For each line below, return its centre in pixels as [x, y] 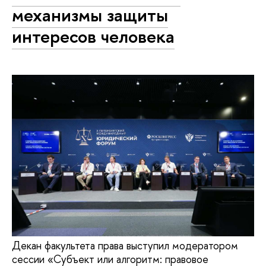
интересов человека [93, 37]
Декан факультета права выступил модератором [125, 246]
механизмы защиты [90, 15]
